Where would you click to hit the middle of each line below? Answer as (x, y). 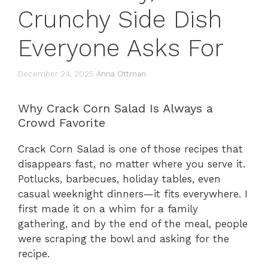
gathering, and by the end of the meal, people (133, 223)
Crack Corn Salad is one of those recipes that (130, 149)
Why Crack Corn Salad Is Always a (115, 108)
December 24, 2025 (56, 74)
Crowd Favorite (62, 122)
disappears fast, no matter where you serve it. (132, 164)
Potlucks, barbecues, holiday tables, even (119, 179)
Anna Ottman (121, 74)
